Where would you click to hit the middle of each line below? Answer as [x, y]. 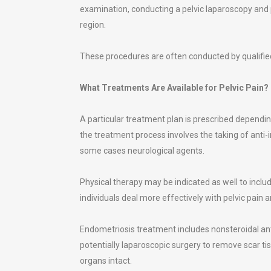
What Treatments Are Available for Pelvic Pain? [174, 87]
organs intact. [106, 260]
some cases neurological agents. [142, 150]
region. [93, 24]
